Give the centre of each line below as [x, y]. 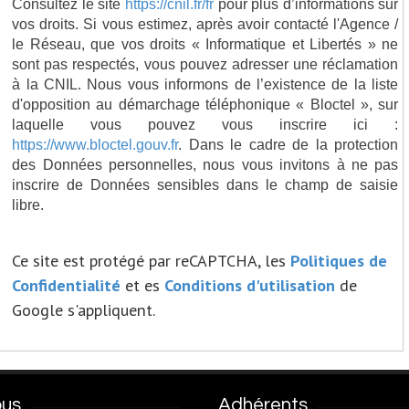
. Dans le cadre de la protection [288, 144]
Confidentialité [67, 284]
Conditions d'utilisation [250, 284]
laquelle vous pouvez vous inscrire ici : [205, 124]
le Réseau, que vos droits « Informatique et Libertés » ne [205, 43]
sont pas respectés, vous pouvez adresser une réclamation [205, 63]
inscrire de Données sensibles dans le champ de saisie [205, 184]
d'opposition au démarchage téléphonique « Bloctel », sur [205, 104]
